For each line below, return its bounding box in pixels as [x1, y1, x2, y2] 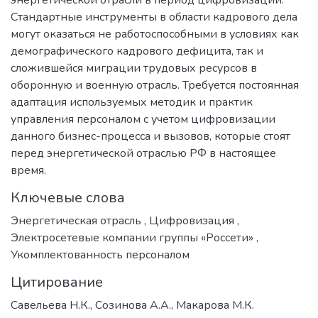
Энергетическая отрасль [11, 212, 144, 229]
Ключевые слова [11, 187, 125, 207]
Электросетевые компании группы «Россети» [11, 229, 256, 246]
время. [11, 162, 46, 178]
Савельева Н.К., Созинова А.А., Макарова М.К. [11, 297, 254, 313]
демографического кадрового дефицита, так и [11, 43, 263, 59]
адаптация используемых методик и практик [11, 94, 253, 110]
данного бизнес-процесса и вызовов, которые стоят [11, 128, 290, 144]
